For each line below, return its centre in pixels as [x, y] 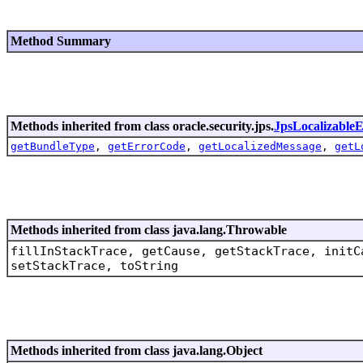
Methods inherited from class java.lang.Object [137, 350]
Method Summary [61, 41]
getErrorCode [147, 146]
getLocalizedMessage [260, 146]
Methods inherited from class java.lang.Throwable [149, 229]
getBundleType [53, 146]
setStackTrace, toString [94, 265]
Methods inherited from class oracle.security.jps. [142, 126]
